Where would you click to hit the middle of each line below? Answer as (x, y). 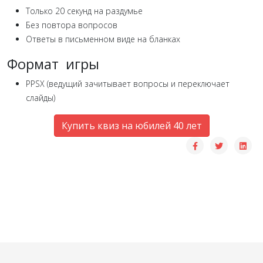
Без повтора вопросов (72, 25)
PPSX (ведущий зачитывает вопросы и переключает (128, 84)
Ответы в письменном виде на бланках (103, 39)
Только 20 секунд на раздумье (84, 11)
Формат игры (53, 64)
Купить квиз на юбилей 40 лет (131, 126)
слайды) (41, 98)
